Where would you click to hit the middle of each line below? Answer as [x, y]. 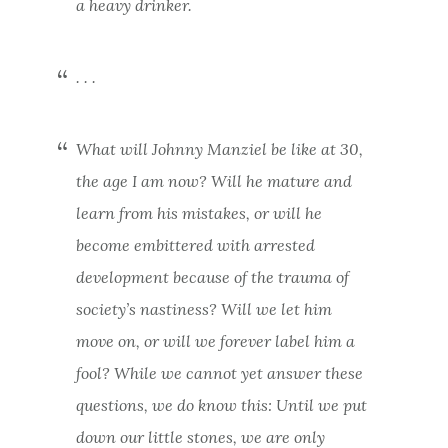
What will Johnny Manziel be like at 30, [219, 148]
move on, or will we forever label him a [215, 340]
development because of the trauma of [212, 276]
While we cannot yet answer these [238, 372]
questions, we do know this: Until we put [221, 404]
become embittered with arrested [195, 244]
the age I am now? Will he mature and [213, 180]
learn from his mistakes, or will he [198, 212]
